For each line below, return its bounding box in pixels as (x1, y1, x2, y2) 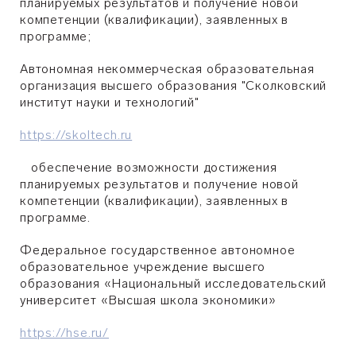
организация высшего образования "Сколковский (20, 78, 327, 93)
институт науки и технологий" (20, 95, 199, 110)
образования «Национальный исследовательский (20, 276, 327, 291)
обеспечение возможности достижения (20, 160, 277, 175)
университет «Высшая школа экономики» (20, 292, 277, 308)
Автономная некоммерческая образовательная (20, 61, 315, 76)
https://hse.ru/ (20, 325, 109, 340)
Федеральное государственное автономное (20, 242, 296, 257)
